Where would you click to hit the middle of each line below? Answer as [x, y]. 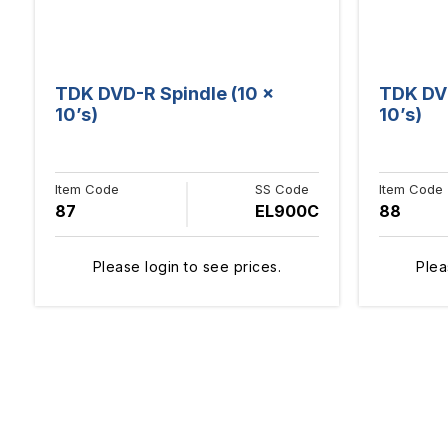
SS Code [281, 188]
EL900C [286, 210]
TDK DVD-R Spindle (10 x [164, 93]
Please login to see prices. [186, 266]
